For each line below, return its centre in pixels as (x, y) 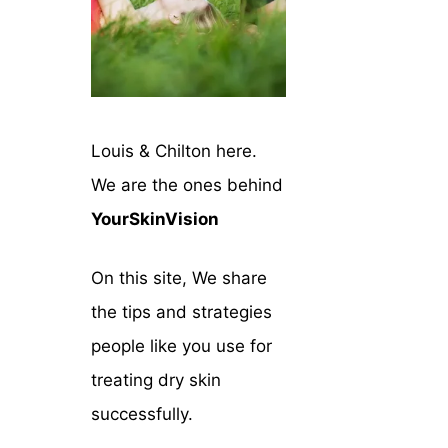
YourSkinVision (155, 218)
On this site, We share (179, 278)
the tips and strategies (181, 312)
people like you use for (181, 346)
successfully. (142, 414)
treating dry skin (156, 380)
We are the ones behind (187, 184)
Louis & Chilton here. (174, 150)
